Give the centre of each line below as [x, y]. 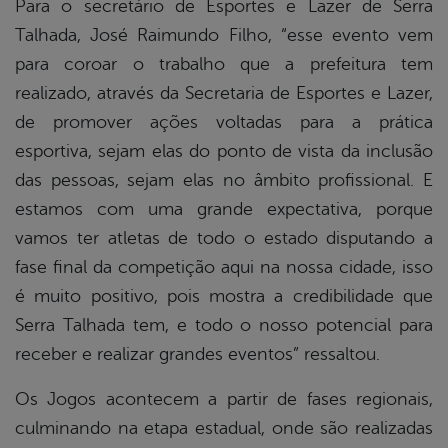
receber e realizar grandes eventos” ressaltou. [197, 353]
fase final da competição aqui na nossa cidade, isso [224, 266]
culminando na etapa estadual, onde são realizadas [224, 427]
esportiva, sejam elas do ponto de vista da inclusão [224, 150]
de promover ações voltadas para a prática [224, 121]
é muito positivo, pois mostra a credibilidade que [224, 295]
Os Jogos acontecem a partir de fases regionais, [224, 398]
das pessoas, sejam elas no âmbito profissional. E [224, 179]
